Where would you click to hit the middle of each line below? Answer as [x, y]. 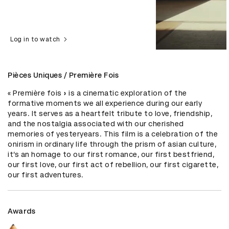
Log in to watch [35, 40]
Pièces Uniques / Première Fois [63, 75]
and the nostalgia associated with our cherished [96, 124]
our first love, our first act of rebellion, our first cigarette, [113, 165]
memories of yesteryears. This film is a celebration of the [113, 134]
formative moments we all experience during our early [105, 104]
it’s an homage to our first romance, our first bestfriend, [111, 155]
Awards [21, 211]
